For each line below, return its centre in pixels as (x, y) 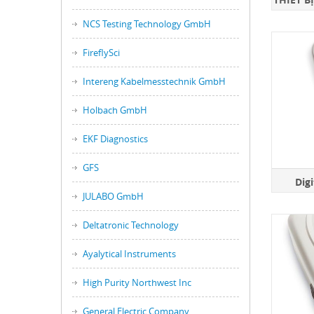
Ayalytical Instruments (129, 254)
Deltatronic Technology (131, 225)
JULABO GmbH (113, 196)
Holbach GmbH (115, 110)
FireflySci (101, 53)
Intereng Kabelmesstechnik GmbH (154, 81)
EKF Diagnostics (115, 139)
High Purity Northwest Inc (137, 282)
